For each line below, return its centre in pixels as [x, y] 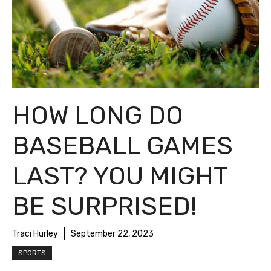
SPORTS [32, 253]
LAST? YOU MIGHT [120, 176]
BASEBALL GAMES [122, 145]
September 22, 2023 [112, 233]
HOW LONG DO [98, 115]
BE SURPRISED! [105, 206]
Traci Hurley [35, 233]
